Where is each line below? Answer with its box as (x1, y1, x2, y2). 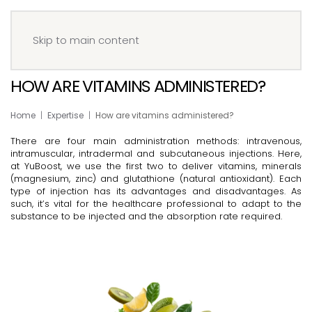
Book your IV (234, 19, 290, 30)
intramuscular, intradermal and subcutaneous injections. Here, (10, 147, 302, 160)
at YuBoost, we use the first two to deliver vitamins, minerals (10, 159, 302, 173)
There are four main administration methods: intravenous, (10, 134, 302, 148)
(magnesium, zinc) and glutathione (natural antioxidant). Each (10, 172, 302, 185)
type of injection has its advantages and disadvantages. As (10, 185, 302, 198)
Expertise (47, 109, 84, 121)
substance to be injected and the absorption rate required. (10, 210, 282, 223)
